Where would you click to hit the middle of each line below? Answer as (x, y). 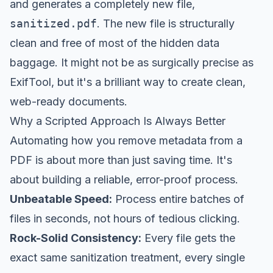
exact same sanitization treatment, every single (127, 257)
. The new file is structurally (166, 23)
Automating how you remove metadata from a (126, 140)
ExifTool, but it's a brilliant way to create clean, (128, 82)
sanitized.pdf (53, 23)
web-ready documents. (69, 101)
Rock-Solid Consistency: (76, 238)
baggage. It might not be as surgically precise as (132, 62)
